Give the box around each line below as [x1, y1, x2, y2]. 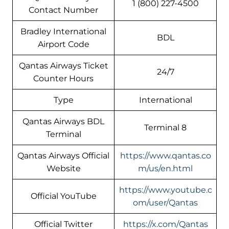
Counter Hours [33, 74, 94, 84]
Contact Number [29, 5, 98, 15]
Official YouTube [30, 191, 97, 201]
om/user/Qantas [133, 198, 198, 208]
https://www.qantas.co [120, 151, 211, 161]
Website [46, 164, 81, 174]
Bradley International [20, 27, 106, 37]
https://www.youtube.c [119, 185, 212, 195]
